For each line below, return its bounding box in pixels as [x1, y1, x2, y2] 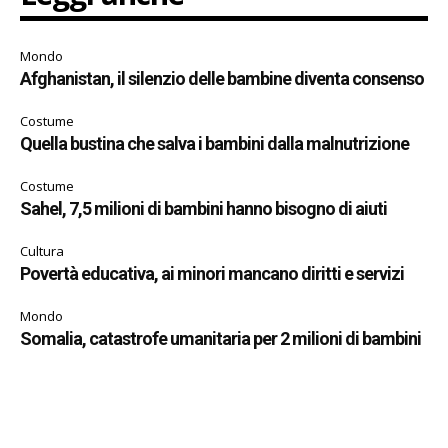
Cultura [20, 242, 64, 261]
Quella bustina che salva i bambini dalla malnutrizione [20, 133, 409, 155]
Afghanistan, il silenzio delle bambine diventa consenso [20, 68, 424, 90]
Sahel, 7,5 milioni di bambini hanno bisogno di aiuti [20, 198, 387, 220]
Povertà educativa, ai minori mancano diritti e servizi [20, 263, 404, 285]
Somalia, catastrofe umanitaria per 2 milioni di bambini [20, 328, 421, 350]
